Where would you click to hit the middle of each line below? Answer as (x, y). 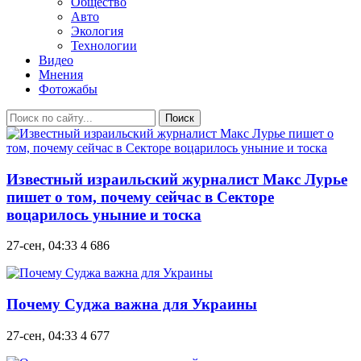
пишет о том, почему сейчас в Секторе (140, 197)
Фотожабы (68, 89)
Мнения (61, 75)
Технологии (104, 46)
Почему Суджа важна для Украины (132, 305)
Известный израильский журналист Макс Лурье (177, 179)
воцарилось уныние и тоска (104, 214)
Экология (97, 31)
